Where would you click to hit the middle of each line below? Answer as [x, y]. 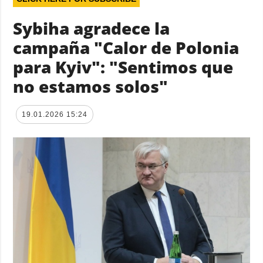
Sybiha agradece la [92, 28]
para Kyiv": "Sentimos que [123, 67]
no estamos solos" [91, 86]
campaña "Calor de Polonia [126, 47]
